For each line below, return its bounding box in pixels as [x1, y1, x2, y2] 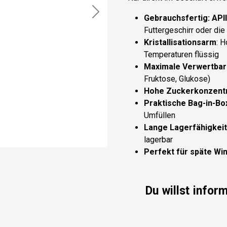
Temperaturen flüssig [144, 50, 219, 59]
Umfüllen [144, 110, 175, 120]
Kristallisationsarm [144, 37, 216, 47]
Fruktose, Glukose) [144, 74, 210, 84]
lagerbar [144, 135, 173, 144]
